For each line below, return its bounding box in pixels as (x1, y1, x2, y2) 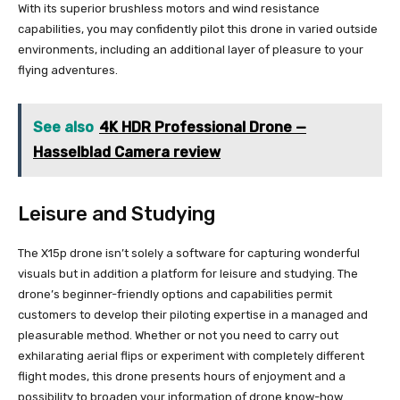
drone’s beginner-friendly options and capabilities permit (18, 287, 332, 301)
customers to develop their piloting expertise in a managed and (18, 307, 368, 321)
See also (33, 118, 94, 136)
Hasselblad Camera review (33, 143, 221, 161)
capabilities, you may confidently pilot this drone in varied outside (18, 21, 378, 36)
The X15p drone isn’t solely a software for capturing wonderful (18, 246, 360, 260)
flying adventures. (18, 62, 118, 77)
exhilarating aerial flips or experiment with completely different (18, 348, 364, 362)
